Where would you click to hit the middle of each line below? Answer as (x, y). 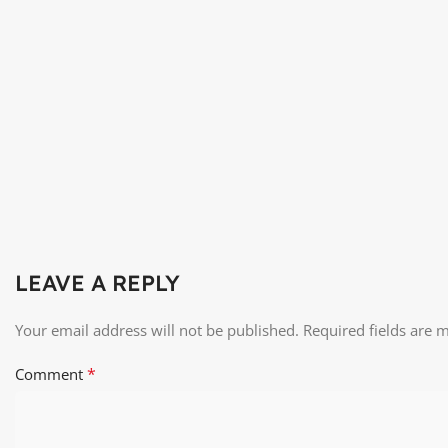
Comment (51, 374)
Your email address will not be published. (157, 330)
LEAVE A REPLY (97, 283)
